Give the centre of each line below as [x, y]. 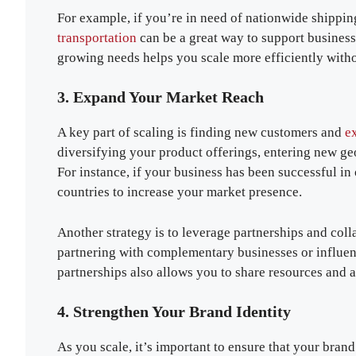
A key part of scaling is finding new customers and [199, 133]
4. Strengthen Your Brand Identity [174, 312]
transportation [97, 37]
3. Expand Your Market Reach [161, 97]
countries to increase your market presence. [180, 192]
